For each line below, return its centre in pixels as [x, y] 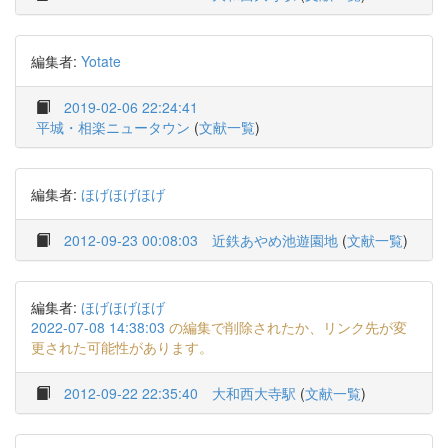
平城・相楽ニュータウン [113, 127]
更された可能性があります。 [122, 347]
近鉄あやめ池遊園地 [275, 240]
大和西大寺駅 [254, 393]
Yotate [101, 61]
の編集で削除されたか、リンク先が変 [286, 327]
